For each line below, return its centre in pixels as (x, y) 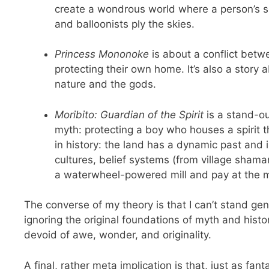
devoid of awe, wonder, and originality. (118, 235)
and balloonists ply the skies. (125, 24)
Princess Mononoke (102, 54)
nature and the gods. (105, 84)
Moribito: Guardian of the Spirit (129, 114)
